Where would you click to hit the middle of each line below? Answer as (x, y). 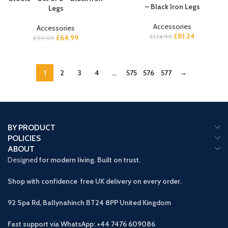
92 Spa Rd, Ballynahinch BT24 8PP (64, 203)
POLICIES (24, 138)
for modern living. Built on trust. (89, 160)
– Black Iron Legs (172, 6)
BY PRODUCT (32, 127)
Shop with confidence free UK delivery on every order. (95, 181)
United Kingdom (145, 203)
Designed (23, 160)
